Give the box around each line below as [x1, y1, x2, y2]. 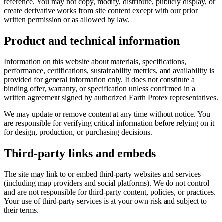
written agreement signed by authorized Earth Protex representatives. [4, 93, 218, 102]
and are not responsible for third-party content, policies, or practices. [4, 188, 216, 197]
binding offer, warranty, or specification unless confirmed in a [4, 84, 195, 93]
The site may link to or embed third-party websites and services [4, 170, 201, 179]
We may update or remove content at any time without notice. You [4, 110, 210, 119]
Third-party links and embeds [4, 147, 156, 160]
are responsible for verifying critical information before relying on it [4, 119, 214, 128]
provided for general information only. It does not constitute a [4, 75, 195, 84]
